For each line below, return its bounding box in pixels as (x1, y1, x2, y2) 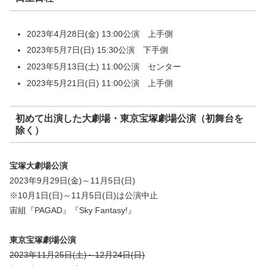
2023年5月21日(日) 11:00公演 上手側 (26, 78, 173, 88)
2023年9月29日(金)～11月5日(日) (9, 176, 135, 186)
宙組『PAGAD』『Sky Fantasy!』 (9, 205, 136, 216)
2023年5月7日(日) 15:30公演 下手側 (26, 45, 168, 55)
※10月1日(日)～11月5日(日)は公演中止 (9, 191, 158, 201)
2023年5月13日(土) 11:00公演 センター (26, 62, 181, 72)
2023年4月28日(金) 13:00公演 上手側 (26, 28, 173, 39)
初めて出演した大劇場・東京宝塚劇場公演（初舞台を (15, 113, 243, 123)
